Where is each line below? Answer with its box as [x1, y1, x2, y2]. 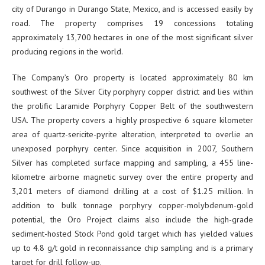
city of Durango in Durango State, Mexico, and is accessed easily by [12, 4, 253, 15]
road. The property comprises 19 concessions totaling [12, 18, 253, 29]
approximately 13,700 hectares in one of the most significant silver [12, 32, 253, 43]
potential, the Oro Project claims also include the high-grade [12, 214, 253, 225]
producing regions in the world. [12, 46, 123, 57]
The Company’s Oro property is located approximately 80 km [12, 72, 253, 83]
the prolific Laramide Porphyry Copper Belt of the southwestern [12, 101, 253, 112]
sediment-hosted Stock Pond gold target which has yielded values [12, 228, 253, 240]
